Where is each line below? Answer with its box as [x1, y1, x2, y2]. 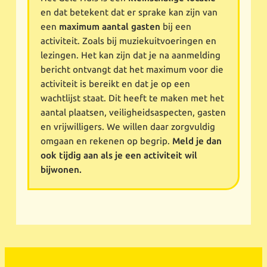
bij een [160, 21, 192, 33]
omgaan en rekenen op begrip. [41, 136, 173, 147]
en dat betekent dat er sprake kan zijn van [41, 7, 218, 18]
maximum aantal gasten [59, 21, 161, 33]
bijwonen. [41, 164, 82, 176]
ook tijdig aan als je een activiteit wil [41, 150, 198, 162]
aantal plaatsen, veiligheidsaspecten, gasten [41, 107, 226, 119]
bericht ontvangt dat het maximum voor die [41, 64, 224, 76]
